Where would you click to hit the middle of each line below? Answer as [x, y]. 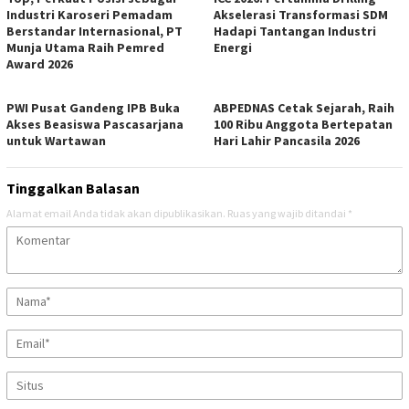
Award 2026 [40, 63]
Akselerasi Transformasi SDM [301, 14]
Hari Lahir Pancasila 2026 [287, 140]
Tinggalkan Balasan [73, 188]
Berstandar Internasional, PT [94, 31]
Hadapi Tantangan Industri [295, 31]
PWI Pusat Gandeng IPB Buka [93, 107]
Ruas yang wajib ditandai [288, 213]
